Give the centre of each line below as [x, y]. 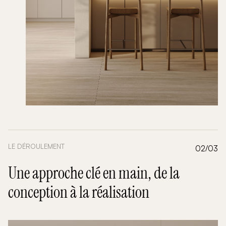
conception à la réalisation [79, 192]
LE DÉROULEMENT [36, 147]
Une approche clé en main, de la [94, 173]
